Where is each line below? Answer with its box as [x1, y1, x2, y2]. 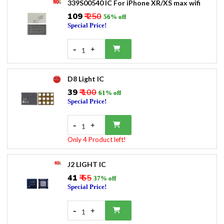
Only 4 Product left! [67, 135, 126, 143]
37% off [93, 174, 116, 182]
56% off [103, 13, 126, 20]
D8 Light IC [67, 74, 104, 83]
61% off [98, 89, 121, 96]
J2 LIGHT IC [67, 160, 106, 168]
